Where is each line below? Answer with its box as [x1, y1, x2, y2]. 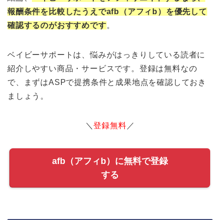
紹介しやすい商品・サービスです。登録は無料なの [7, 64, 197, 73]
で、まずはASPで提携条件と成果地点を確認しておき [7, 78, 206, 87]
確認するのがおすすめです [7, 21, 107, 30]
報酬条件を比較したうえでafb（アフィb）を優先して [7, 7, 207, 16]
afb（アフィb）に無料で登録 [52, 156, 168, 166]
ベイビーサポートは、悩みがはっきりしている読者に [7, 51, 206, 59]
